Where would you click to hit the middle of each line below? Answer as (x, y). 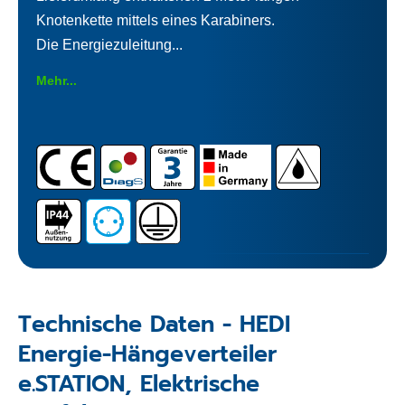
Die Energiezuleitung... (109, 44)
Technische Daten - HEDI (154, 324)
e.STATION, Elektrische (139, 384)
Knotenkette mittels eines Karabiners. (155, 20)
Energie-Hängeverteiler (147, 354)
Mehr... (57, 80)
